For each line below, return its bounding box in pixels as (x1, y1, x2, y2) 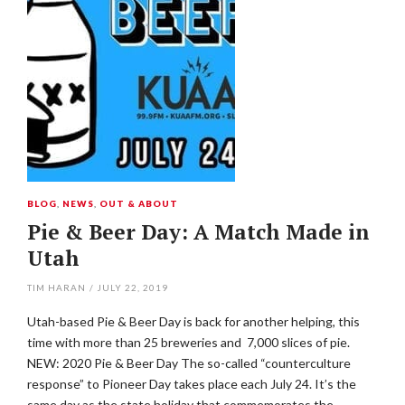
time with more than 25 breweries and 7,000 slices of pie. (27, 334, 350, 350)
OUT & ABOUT (99, 198, 178, 209)
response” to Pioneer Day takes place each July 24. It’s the (27, 376, 356, 391)
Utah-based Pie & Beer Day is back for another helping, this (27, 314, 360, 329)
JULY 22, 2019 (97, 282, 168, 293)
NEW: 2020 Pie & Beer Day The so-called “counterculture (27, 355, 351, 371)
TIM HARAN (27, 282, 86, 293)
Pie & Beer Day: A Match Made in (27, 218, 370, 246)
